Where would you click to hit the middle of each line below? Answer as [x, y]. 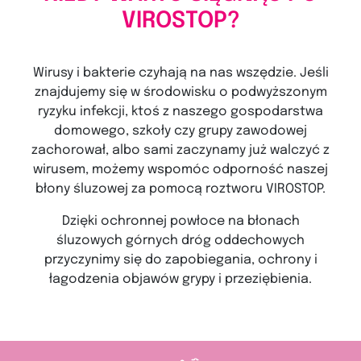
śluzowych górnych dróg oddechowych [180, 240]
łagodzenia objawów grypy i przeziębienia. [180, 279]
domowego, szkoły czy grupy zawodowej [180, 131]
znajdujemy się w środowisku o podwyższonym [180, 92]
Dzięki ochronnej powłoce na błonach [180, 221]
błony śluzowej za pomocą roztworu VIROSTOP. [180, 189]
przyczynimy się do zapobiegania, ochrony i [180, 259]
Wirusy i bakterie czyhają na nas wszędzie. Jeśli [180, 73]
